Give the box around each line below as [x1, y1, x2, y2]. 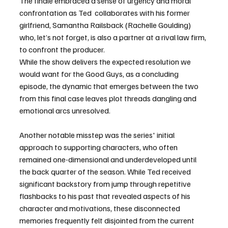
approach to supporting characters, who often [19, 142, 179, 153]
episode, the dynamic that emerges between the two [19, 81, 200, 92]
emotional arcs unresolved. [19, 105, 113, 116]
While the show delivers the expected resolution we [19, 56, 192, 67]
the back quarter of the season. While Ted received [19, 166, 192, 177]
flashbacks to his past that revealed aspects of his [19, 191, 192, 202]
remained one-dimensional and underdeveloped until [19, 154, 198, 165]
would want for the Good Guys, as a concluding [19, 69, 180, 79]
